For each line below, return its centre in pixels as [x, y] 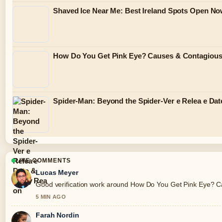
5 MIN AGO [51, 197]
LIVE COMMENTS [43, 161]
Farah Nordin [57, 215]
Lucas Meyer [57, 173]
